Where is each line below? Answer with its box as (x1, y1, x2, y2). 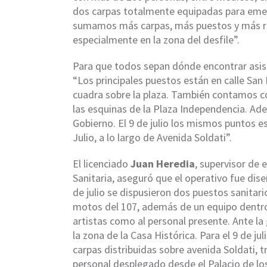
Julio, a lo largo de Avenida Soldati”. (73, 130, 232, 144)
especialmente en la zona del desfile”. (73, 32, 240, 46)
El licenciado (73, 156, 131, 170)
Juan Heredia (131, 156, 195, 170)
